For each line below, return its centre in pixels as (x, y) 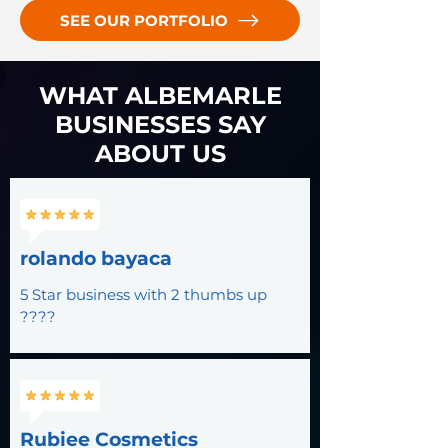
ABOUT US (160, 153)
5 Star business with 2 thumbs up (143, 294)
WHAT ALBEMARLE (160, 95)
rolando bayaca (96, 258)
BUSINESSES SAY (160, 124)
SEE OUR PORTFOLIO (143, 20)
